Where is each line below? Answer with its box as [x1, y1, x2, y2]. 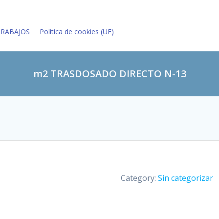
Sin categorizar [157, 173, 213, 183]
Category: [120, 173, 158, 183]
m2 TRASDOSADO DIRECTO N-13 [33, 67, 186, 80]
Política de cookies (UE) [40, 27, 114, 36]
